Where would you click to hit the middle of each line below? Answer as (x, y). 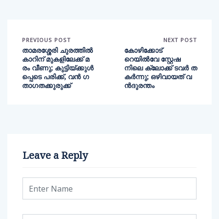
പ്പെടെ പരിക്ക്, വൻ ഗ (55, 77)
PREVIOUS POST (46, 40)
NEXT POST (180, 40)
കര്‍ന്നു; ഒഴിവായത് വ (158, 77)
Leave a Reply (55, 155)
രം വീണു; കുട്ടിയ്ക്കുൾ (58, 68)
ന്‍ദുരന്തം (139, 86)
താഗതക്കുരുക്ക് (46, 86)
